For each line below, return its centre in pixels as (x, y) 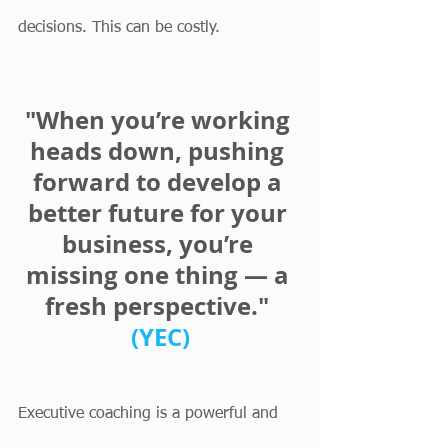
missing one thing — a (160, 275)
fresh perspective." (160, 306)
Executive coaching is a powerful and (150, 414)
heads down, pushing (160, 151)
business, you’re (160, 244)
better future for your (160, 213)
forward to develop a (160, 182)
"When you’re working (160, 120)
